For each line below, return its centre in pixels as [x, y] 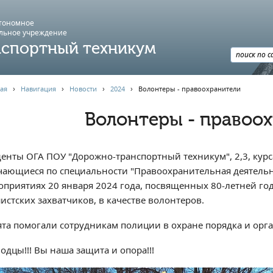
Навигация [38, 89]
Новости [83, 89]
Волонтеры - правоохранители [189, 89]
